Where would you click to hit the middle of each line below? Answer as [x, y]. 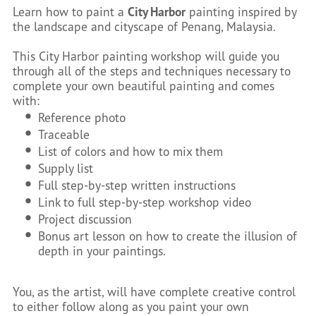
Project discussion [85, 219]
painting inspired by [241, 11]
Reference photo [82, 117]
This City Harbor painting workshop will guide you [146, 56]
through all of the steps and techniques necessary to [151, 71]
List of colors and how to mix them [131, 151]
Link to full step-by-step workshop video [145, 202]
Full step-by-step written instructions [137, 185]
